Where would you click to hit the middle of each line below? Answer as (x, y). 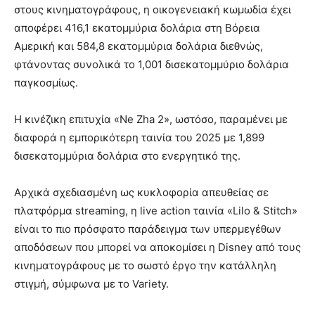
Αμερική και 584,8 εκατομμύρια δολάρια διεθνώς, (139, 46)
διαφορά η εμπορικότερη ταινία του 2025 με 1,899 (139, 137)
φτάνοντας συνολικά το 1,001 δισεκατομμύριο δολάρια (152, 64)
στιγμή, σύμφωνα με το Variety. (91, 283)
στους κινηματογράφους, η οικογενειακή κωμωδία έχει (153, 9)
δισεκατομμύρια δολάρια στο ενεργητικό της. (127, 155)
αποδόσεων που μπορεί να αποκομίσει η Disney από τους (157, 247)
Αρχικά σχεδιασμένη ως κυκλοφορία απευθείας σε (141, 192)
